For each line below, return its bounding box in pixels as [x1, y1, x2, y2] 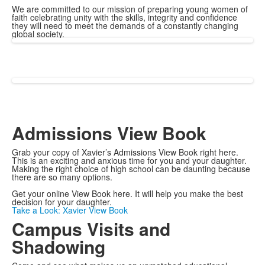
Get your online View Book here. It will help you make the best [12, 188, 243, 199]
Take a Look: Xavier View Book [12, 204, 128, 216]
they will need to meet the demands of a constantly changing [12, 20, 238, 31]
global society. [12, 28, 64, 40]
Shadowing [12, 234, 105, 259]
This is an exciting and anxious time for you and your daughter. [12, 154, 247, 166]
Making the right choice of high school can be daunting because [12, 163, 250, 174]
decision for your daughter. [12, 196, 112, 208]
